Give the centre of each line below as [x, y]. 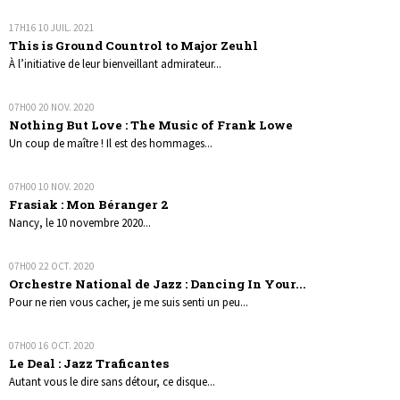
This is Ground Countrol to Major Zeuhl [134, 45]
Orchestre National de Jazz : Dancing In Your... [158, 283]
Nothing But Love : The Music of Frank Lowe [151, 125]
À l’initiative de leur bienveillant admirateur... [116, 63]
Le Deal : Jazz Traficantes [89, 363]
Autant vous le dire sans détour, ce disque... [112, 381]
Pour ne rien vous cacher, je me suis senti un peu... [129, 301]
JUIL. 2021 [73, 27]
